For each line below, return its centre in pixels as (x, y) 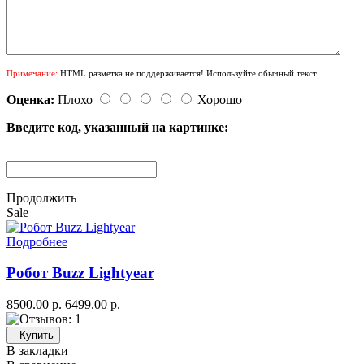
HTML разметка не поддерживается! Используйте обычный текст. (188, 73)
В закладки (37, 351)
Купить (37, 336)
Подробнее (37, 241)
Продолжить (41, 197)
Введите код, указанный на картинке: (117, 127)
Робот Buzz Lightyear (80, 273)
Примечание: (32, 73)
